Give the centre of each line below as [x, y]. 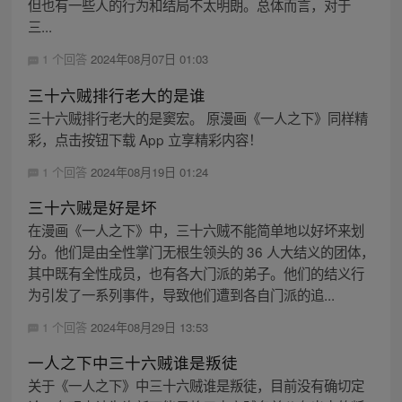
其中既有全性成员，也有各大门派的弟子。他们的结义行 [196, 272]
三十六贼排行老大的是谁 [116, 94]
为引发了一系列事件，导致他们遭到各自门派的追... [181, 294]
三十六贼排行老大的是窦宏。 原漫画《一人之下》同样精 [197, 117]
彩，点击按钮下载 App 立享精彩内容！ [144, 139]
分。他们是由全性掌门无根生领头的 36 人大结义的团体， [201, 251]
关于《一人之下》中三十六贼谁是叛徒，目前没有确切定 [196, 385]
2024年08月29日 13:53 [149, 327]
